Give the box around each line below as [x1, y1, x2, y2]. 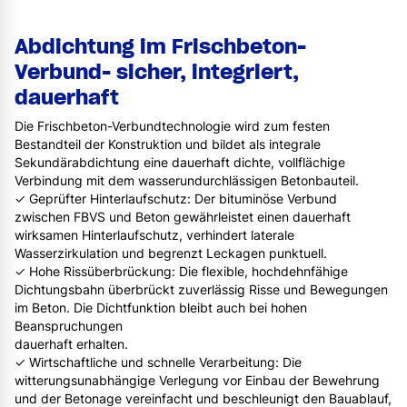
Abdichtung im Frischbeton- [15, 34, 306, 60]
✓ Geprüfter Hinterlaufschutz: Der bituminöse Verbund [15, 191, 337, 207]
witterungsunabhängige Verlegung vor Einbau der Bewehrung [15, 372, 380, 389]
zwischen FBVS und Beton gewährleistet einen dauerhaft [15, 209, 351, 225]
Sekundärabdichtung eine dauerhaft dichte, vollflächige [15, 154, 345, 171]
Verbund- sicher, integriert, [15, 59, 299, 85]
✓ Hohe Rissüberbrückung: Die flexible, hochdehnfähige [15, 263, 348, 280]
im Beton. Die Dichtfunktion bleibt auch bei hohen [15, 300, 307, 316]
